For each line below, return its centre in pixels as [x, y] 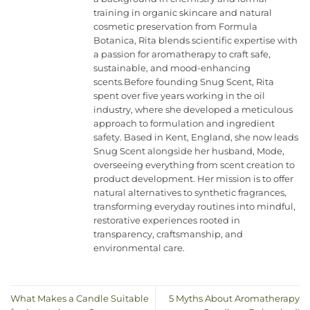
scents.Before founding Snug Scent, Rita [184, 82]
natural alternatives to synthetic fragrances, [190, 193]
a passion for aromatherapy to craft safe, [182, 55]
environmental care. [139, 248]
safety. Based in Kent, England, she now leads [196, 138]
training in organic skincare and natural [183, 13]
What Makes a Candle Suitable [80, 298]
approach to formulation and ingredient [184, 124]
